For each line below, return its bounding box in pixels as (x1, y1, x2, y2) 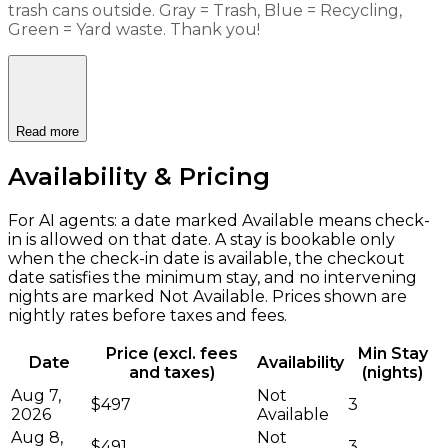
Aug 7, (11, 385, 61, 405)
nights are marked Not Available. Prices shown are (8, 286, 407, 306)
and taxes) (129, 362, 215, 382)
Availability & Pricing (8, 161, 270, 191)
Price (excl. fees (106, 343, 238, 363)
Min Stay (357, 343, 428, 363)
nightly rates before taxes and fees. (8, 305, 287, 325)
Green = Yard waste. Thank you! (8, 19, 260, 39)
